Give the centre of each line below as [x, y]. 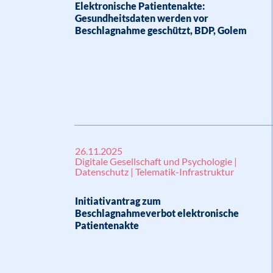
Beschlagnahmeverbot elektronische [157, 213]
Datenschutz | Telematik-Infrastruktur [154, 172]
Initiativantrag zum [118, 201]
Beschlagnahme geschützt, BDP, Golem [161, 30]
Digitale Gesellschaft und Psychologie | [156, 161]
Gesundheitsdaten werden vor [142, 18]
